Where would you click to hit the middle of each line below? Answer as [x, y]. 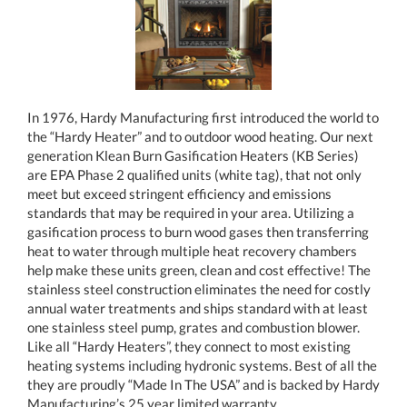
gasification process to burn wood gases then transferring [198, 231]
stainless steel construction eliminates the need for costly [199, 288]
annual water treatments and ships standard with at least [198, 308]
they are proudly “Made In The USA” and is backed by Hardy [203, 384]
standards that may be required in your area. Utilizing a [191, 212]
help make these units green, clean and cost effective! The [199, 269]
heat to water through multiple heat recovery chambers [192, 250]
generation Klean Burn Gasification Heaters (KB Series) [193, 155]
